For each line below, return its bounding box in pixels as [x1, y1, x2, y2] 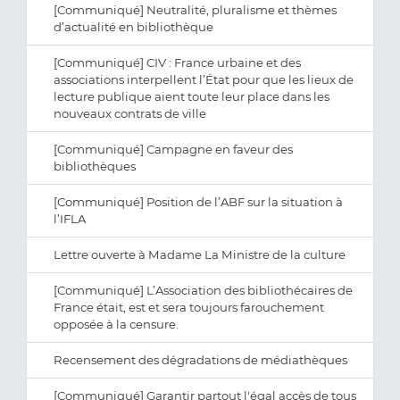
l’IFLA [54, 212, 86, 226]
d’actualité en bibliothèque [54, 20, 213, 34]
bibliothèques [54, 159, 136, 173]
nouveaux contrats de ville [54, 106, 206, 121]
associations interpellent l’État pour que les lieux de [54, 72, 354, 87]
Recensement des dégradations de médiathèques [54, 353, 347, 367]
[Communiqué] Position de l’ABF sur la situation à [54, 195, 343, 209]
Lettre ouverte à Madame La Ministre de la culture [54, 247, 346, 262]
